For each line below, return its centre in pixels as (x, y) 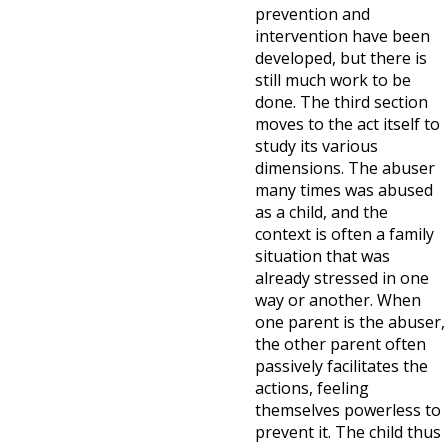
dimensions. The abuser (345, 168)
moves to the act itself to (347, 124)
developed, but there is (341, 58)
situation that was (322, 256)
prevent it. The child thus (348, 432)
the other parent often (340, 344)
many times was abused (344, 190)
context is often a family (344, 234)
